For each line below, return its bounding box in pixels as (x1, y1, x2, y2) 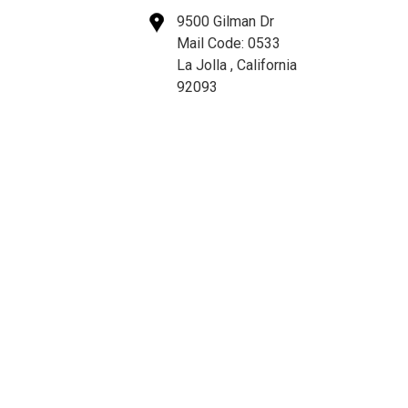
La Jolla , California (177, 56, 298, 75)
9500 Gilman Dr (177, 13, 275, 31)
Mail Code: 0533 (177, 35, 281, 53)
